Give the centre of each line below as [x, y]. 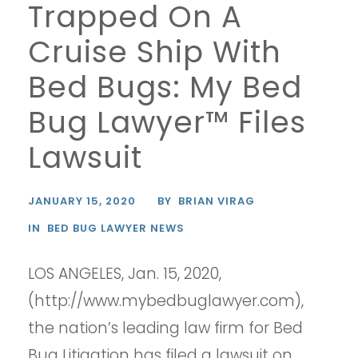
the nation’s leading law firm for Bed [165, 328]
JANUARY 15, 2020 [82, 201]
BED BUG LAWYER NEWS [116, 229]
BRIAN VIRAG [217, 201]
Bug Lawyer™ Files [167, 123]
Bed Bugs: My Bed [165, 88]
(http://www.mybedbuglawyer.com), [166, 301]
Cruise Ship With [155, 52]
